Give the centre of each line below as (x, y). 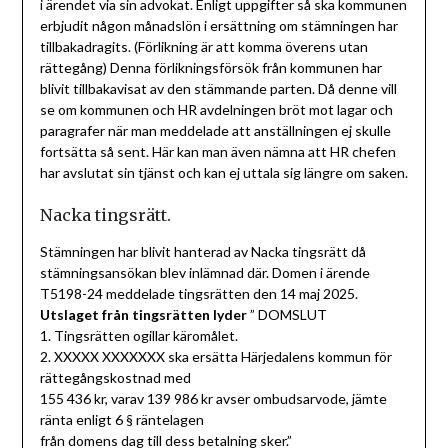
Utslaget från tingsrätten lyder (143, 314)
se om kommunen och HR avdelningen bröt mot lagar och (216, 109)
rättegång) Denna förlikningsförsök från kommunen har (210, 67)
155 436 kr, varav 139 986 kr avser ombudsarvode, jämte (213, 398)
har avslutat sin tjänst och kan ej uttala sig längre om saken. (223, 172)
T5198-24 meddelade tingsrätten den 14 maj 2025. (198, 293)
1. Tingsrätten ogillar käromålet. (138, 335)
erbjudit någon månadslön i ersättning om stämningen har (218, 25)
